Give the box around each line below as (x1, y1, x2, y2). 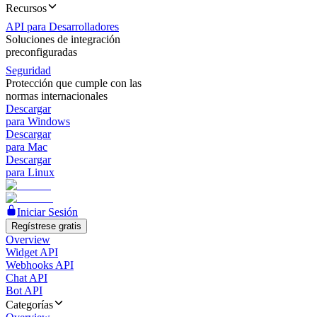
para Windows (6, 115, 70, 127)
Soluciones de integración (6, 33, 120, 45)
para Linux (6, 166, 54, 178)
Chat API (6, 272, 47, 284)
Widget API (6, 246, 58, 258)
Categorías (6, 299, 53, 311)
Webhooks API (6, 259, 74, 271)
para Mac (6, 141, 47, 153)
